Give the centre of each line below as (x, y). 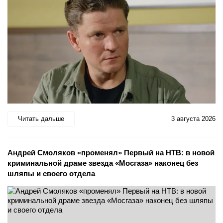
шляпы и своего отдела (51, 173)
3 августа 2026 (193, 119)
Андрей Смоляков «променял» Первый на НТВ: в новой (111, 152)
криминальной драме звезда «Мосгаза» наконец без (103, 163)
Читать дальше (41, 119)
